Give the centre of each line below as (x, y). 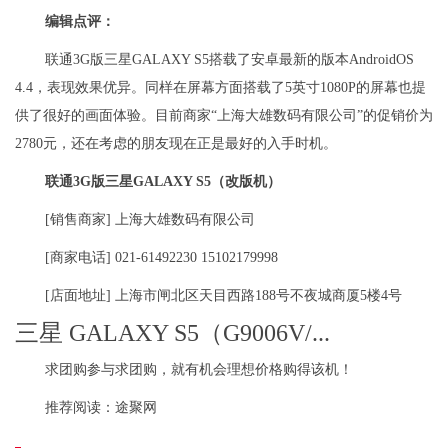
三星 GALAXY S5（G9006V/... (172, 332)
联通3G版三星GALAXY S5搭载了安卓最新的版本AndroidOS (229, 59)
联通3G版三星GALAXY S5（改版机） (163, 181)
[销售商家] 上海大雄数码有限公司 (150, 219)
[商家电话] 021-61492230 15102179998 (161, 257)
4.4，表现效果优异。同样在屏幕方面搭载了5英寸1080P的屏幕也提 (220, 87)
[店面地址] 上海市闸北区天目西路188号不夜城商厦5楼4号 (223, 295)
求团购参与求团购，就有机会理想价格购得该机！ (199, 369)
